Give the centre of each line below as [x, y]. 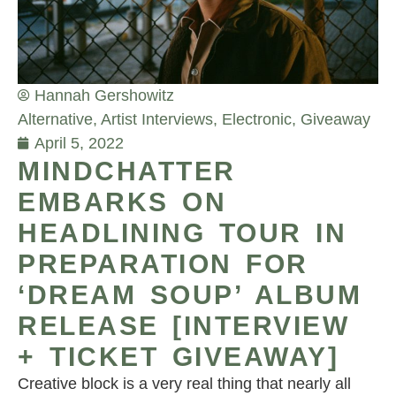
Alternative [55, 119]
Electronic [257, 119]
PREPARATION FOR [163, 263]
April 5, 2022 [79, 143]
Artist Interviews [157, 119]
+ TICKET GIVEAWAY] [178, 356]
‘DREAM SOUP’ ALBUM [190, 294]
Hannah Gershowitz [104, 95]
